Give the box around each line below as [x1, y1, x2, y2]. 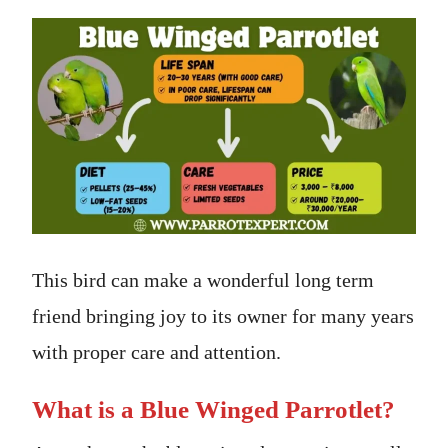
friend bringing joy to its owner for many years [32, 304, 414, 327]
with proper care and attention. [32, 340, 281, 363]
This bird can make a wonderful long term [32, 268, 374, 291]
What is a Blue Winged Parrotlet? [32, 395, 395, 423]
